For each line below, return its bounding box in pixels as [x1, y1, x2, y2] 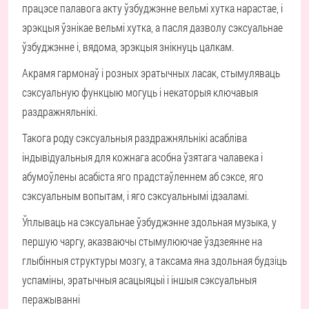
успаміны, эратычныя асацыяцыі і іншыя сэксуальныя [22, 272, 257, 287]
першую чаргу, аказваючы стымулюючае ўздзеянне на [22, 234, 262, 248]
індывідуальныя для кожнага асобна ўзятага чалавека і [22, 150, 263, 164]
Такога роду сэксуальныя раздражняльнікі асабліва [22, 130, 247, 145]
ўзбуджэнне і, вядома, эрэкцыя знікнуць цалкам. [22, 39, 234, 54]
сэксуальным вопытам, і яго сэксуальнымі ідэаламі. [22, 188, 249, 203]
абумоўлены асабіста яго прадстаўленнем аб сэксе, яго [22, 169, 263, 183]
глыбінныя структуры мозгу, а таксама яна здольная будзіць [22, 253, 287, 268]
